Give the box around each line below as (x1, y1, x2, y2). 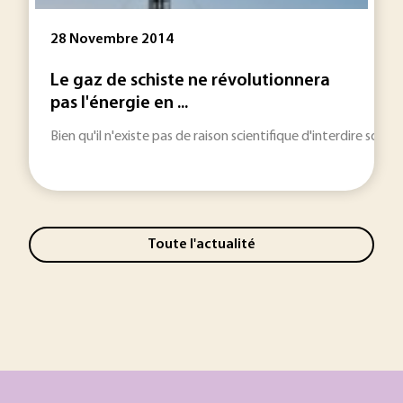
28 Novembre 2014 (50, 32, 174, 47)
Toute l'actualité (148, 237, 255, 252)
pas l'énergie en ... (50, 94, 188, 112)
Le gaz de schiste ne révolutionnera (50, 72, 330, 90)
